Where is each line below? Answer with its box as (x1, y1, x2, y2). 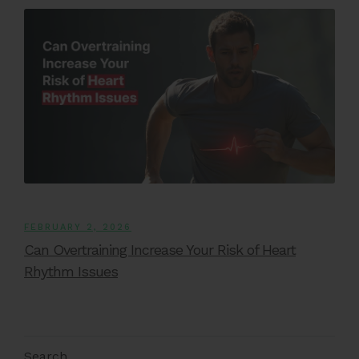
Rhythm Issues (24, 263, 118, 280)
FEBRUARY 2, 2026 (24, 222, 131, 233)
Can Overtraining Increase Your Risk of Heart (24, 241, 296, 259)
